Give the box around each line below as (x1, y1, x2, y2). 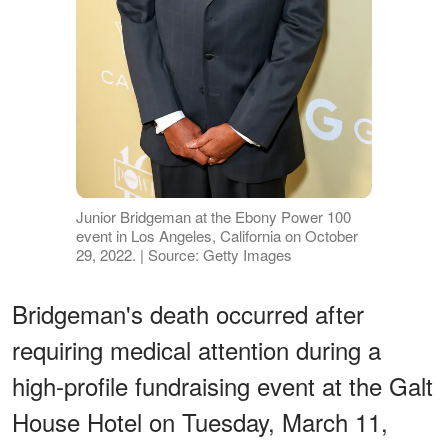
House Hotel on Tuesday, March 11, (12, 403, 388, 439)
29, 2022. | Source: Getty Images (75, 243, 292, 265)
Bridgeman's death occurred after (12, 295, 364, 331)
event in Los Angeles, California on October (75, 224, 358, 246)
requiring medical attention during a (12, 331, 381, 367)
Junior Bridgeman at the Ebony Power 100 (75, 205, 351, 227)
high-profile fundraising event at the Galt (12, 367, 433, 403)
